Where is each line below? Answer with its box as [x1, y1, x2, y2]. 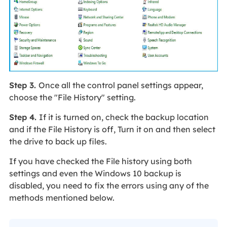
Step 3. [9, 80, 39, 91]
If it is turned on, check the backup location [39, 112, 209, 123]
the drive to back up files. [9, 136, 109, 147]
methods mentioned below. [9, 193, 117, 203]
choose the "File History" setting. [9, 92, 138, 103]
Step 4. [9, 112, 39, 123]
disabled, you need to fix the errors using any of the [9, 180, 209, 191]
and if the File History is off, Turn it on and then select [9, 124, 215, 135]
